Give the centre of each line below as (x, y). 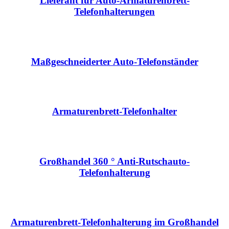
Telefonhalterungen (114, 12)
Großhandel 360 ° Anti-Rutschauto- (114, 161)
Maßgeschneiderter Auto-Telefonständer (114, 61)
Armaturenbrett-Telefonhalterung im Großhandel (114, 222)
